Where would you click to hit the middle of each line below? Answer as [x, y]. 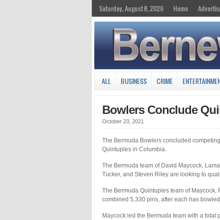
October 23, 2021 [123, 121]
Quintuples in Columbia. [134, 149]
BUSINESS [134, 81]
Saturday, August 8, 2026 [131, 8]
